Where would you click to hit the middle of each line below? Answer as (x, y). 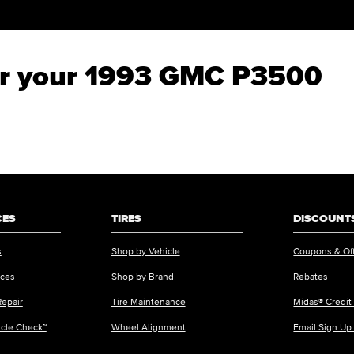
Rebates (311, 276)
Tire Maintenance (148, 301)
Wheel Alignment (148, 326)
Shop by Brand (142, 276)
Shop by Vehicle (145, 250)
